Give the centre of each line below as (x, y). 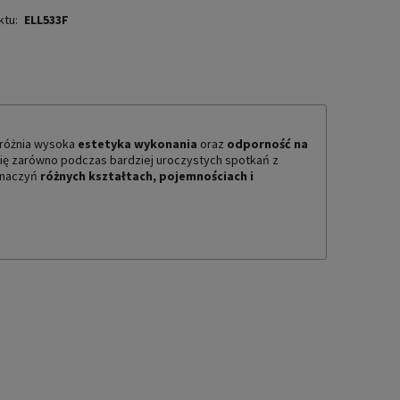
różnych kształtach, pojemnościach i (147, 175)
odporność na (267, 143)
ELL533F (47, 19)
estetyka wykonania (137, 143)
